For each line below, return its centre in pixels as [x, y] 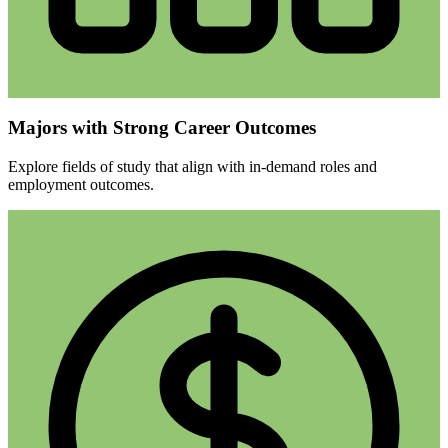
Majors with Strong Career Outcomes [162, 128]
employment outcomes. [81, 184]
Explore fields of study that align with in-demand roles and [192, 166]
